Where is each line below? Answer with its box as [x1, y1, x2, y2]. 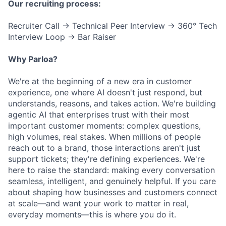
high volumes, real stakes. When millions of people [8, 131, 201, 142]
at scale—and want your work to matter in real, [8, 198, 189, 208]
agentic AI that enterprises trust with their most [8, 109, 189, 120]
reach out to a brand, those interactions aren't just [8, 142, 200, 153]
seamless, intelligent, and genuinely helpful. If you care [8, 176, 216, 186]
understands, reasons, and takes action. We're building [8, 98, 216, 108]
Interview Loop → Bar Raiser [8, 31, 116, 42]
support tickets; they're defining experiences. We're [8, 153, 205, 164]
